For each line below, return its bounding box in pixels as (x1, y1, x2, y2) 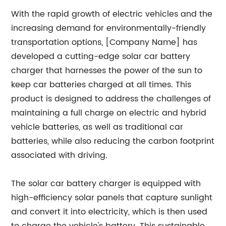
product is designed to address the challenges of (11, 92, 211, 105)
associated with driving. (11, 149, 108, 162)
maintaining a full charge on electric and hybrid (11, 106, 207, 120)
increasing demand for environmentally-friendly (11, 22, 206, 35)
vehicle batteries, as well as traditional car (11, 121, 184, 134)
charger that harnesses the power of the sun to (11, 64, 203, 77)
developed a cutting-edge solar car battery (11, 50, 191, 63)
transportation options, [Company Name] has (11, 36, 198, 49)
